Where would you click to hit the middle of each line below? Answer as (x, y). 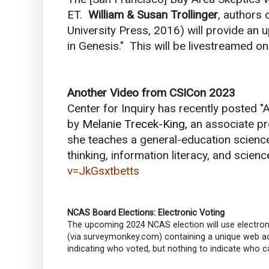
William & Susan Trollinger (153, 14)
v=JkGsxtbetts (103, 171)
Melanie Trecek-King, (136, 124)
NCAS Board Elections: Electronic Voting (146, 212)
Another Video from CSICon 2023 (151, 92)
